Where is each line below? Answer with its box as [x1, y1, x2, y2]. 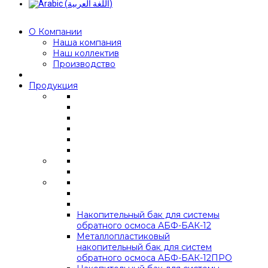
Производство [53, 59, 115, 69]
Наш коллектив [53, 48, 119, 59]
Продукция [29, 80, 78, 91]
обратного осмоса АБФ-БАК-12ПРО [77, 252, 232, 263]
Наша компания [53, 37, 121, 48]
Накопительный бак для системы [77, 209, 220, 220]
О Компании [29, 26, 82, 37]
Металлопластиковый [77, 231, 170, 242]
